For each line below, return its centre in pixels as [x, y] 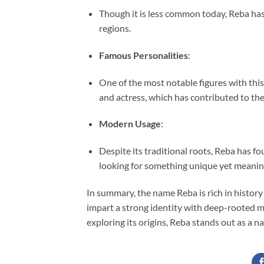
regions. [115, 28]
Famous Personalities [143, 55]
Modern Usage [130, 124]
